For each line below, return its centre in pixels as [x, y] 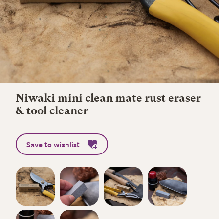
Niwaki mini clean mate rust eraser [108, 99]
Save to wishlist [53, 144]
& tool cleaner [52, 111]
